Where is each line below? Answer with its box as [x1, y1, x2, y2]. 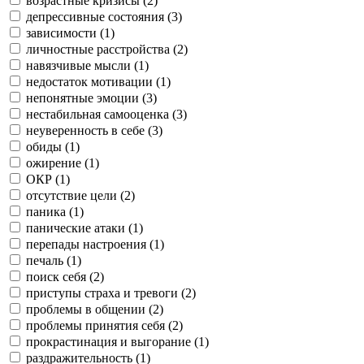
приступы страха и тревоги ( [26, 285, 185, 300]
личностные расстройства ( [26, 41, 177, 56]
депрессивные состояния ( [26, 9, 171, 24]
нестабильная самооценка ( [26, 106, 176, 121]
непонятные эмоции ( [26, 90, 146, 105]
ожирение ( [26, 155, 89, 170]
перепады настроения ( [26, 236, 154, 251]
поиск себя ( [26, 269, 93, 284]
